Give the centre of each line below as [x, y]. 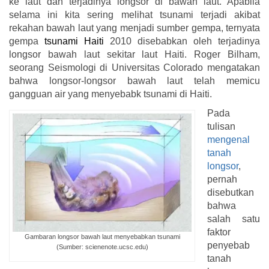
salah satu [234, 219]
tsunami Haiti [74, 41]
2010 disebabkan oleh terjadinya [182, 41]
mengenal [228, 140]
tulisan [221, 127]
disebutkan [231, 193]
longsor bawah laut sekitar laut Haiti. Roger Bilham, [134, 55]
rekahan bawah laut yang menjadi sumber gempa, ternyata [134, 28]
